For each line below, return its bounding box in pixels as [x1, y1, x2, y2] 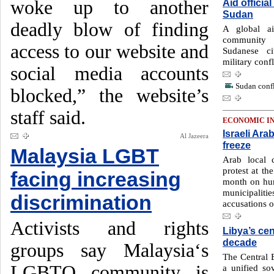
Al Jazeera [180, 132, 209, 139]
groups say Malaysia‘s [10, 240, 209, 261]
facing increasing [10, 168, 181, 191]
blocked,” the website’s [10, 85, 209, 106]
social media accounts [10, 63, 209, 84]
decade [223, 237, 257, 248]
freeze [223, 139, 251, 150]
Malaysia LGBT [10, 145, 159, 168]
